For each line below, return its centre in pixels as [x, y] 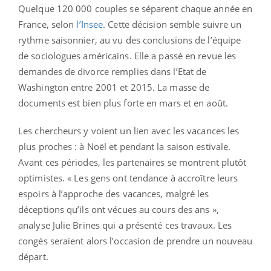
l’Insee [90, 24]
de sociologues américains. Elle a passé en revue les [127, 56]
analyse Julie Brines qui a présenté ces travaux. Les [125, 225]
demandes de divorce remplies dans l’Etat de [113, 72]
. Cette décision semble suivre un [172, 24]
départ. [33, 257]
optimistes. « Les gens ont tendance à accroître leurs [128, 178]
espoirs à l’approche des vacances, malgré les [114, 194]
